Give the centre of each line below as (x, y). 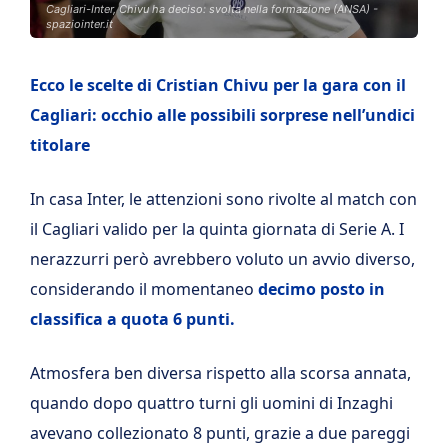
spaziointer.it (79, 24)
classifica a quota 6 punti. (132, 319)
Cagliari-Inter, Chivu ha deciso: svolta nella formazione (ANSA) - (212, 9)
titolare (60, 145)
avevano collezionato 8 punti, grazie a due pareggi (220, 433)
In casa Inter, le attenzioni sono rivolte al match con (223, 199)
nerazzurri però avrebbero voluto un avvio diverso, (222, 259)
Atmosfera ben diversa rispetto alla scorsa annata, (220, 373)
